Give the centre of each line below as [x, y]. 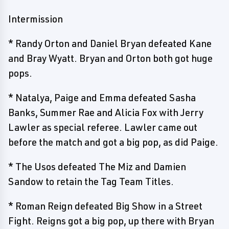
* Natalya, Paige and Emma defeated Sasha [102, 98]
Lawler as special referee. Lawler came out [103, 127]
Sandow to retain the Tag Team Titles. [91, 181]
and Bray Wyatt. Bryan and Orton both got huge [110, 58]
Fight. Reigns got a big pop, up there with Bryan [111, 221]
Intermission [36, 19]
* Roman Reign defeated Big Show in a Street [105, 206]
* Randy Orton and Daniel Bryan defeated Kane [110, 43]
